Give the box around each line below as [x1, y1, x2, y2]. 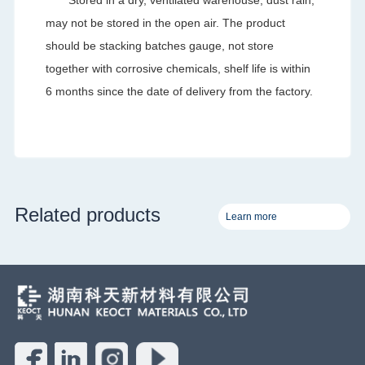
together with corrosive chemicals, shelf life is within [46, 61, 311, 75]
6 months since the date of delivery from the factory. [46, 84, 314, 98]
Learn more [226, 210, 278, 222]
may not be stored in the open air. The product [46, 15, 286, 29]
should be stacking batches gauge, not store [46, 38, 275, 52]
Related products [14, 203, 161, 226]
